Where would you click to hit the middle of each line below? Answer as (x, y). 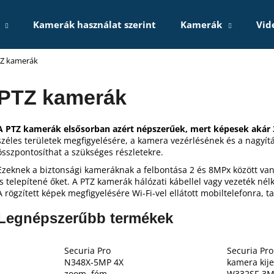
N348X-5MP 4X (94, 262)
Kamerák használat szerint (94, 24)
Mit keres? (86, 67)
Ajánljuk (86, 168)
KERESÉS (167, 114)
